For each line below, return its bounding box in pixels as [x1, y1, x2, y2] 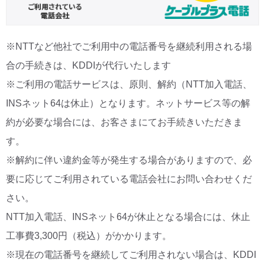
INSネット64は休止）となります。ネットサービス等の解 [6, 98, 250, 109]
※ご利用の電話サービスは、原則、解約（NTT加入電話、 [6, 79, 252, 90]
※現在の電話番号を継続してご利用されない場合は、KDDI [6, 250, 256, 260]
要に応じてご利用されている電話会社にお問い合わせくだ [6, 174, 252, 185]
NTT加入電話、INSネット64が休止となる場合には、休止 [6, 212, 250, 222]
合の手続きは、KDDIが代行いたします [6, 60, 171, 71]
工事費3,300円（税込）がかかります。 [6, 231, 172, 241]
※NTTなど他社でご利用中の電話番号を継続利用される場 [6, 41, 252, 52]
